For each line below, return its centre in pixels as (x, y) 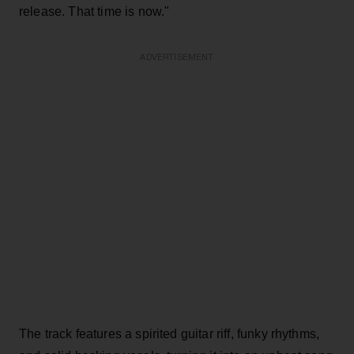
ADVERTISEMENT (177, 57)
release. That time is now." (94, 11)
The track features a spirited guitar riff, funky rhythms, (169, 333)
